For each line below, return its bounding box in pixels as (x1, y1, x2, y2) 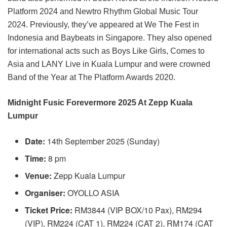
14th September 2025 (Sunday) (45, 135, 160, 147)
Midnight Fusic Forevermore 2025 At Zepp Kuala (8, 98, 193, 107)
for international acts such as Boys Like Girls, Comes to (8, 46, 205, 55)
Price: (50, 204, 75, 216)
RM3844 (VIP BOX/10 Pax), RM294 (74, 204, 203, 216)
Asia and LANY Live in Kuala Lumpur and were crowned (8, 59, 210, 68)
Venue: (25, 169, 54, 181)
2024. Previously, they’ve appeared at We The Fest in (8, 20, 199, 29)
